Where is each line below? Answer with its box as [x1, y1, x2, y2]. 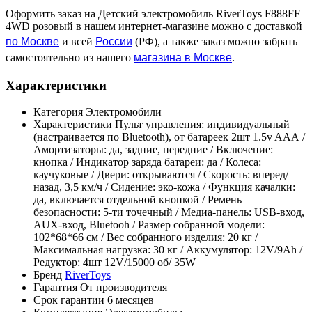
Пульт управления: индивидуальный [115, 118, 290, 131]
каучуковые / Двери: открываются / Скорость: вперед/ [33, 169, 288, 181]
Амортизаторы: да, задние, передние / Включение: [33, 143, 273, 156]
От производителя [80, 281, 167, 294]
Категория [33, 106, 83, 118]
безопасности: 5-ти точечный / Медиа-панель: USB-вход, [33, 206, 304, 219]
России [95, 32, 132, 49]
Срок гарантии [33, 294, 104, 306]
